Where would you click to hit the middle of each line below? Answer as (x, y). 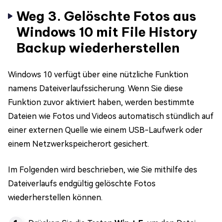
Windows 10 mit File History (107, 32)
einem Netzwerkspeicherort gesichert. (79, 144)
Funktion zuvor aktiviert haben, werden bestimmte (101, 102)
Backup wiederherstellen (98, 48)
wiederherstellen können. (55, 197)
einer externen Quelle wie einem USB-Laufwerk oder (105, 130)
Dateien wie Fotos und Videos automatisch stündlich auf (111, 116)
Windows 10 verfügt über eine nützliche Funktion (98, 74)
